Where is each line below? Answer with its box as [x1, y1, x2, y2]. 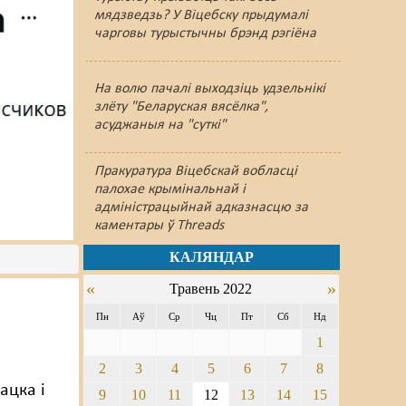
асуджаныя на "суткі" [93, 118, 226, 132]
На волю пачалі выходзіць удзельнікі [93, 82, 325, 96]
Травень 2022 [169, 281, 253, 296]
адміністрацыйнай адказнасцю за [93, 200, 308, 215]
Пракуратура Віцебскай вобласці [93, 164, 297, 179]
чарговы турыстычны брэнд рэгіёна [93, 26, 316, 41]
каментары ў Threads [93, 218, 224, 233]
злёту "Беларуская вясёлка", [93, 100, 268, 114]
